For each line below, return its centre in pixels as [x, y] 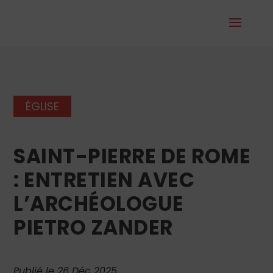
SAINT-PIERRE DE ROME [132, 156]
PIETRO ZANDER [93, 227]
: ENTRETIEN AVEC [104, 180]
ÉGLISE [43, 106]
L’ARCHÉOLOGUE [99, 204]
